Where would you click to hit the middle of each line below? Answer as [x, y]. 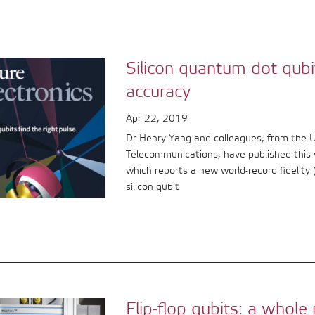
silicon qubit [153, 187]
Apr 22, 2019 [157, 119]
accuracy [159, 92]
